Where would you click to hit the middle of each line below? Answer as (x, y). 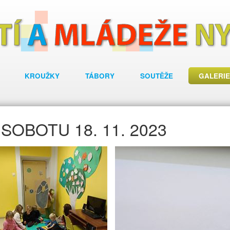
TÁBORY (100, 76)
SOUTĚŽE (157, 76)
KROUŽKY (42, 76)
